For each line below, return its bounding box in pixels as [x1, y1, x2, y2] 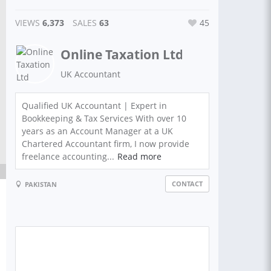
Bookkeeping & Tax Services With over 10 [22, 113, 186, 124]
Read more [117, 151, 162, 162]
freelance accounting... [22, 151, 114, 162]
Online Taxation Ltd [60, 46, 183, 63]
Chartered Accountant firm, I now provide [22, 138, 189, 149]
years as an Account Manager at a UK [22, 125, 173, 137]
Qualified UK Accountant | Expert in [22, 100, 167, 111]
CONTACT [172, 179, 203, 188]
